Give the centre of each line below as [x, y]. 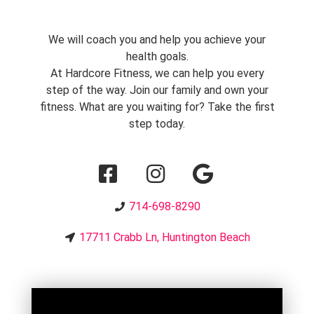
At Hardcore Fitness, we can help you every [157, 74]
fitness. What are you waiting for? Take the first [157, 107]
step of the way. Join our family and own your [157, 90]
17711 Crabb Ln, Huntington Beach [165, 238]
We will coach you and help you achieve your [157, 40]
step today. [157, 124]
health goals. [157, 57]
